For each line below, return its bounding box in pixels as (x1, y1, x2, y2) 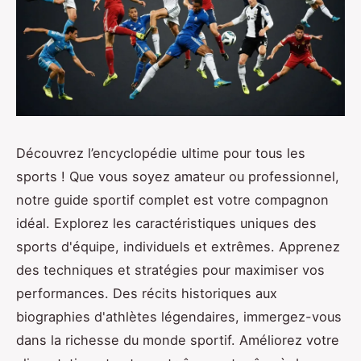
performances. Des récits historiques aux (16, 285, 277, 302)
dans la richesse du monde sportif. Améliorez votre (16, 332, 339, 349)
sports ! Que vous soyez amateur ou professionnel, (16, 168, 339, 185)
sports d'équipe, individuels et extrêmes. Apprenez (16, 239, 340, 255)
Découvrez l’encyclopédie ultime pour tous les (16, 145, 305, 162)
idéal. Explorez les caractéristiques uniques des (16, 215, 317, 232)
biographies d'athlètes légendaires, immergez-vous (16, 309, 342, 326)
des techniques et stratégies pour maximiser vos (16, 262, 325, 279)
